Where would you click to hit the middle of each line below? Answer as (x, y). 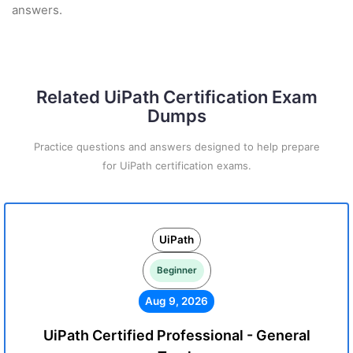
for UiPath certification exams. (176, 165)
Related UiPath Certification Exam (176, 97)
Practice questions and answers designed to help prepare (176, 147)
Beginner (176, 270)
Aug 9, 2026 (176, 301)
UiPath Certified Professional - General (176, 335)
